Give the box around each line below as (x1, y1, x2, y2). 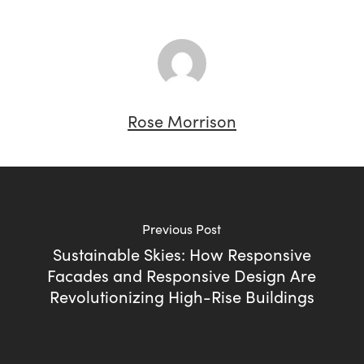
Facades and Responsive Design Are (47, 264, 317, 287)
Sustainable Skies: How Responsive (52, 243, 311, 266)
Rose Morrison (127, 109, 236, 132)
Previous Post (142, 220, 222, 238)
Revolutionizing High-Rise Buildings (49, 285, 314, 308)
